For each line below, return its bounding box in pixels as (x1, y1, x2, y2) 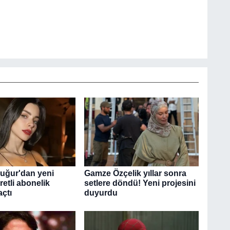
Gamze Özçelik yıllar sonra (84, 169, 186, 178)
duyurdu (84, 188, 118, 198)
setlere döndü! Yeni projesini (84, 179, 196, 188)
